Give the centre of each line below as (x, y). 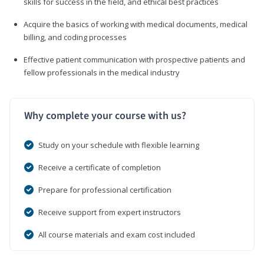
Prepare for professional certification (105, 189)
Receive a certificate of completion (100, 167)
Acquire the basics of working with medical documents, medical (136, 24)
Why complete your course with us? (105, 115)
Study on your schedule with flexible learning (119, 145)
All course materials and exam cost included (117, 234)
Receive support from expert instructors (110, 212)
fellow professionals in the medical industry (102, 72)
